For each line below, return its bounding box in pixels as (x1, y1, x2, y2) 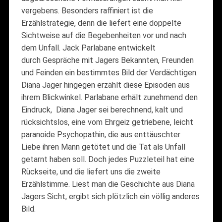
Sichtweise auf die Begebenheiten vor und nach (21, 30, 186, 40)
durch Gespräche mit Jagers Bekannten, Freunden (21, 55, 194, 65)
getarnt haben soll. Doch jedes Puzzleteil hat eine (21, 154, 194, 164)
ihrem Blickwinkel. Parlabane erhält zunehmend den (21, 92, 198, 102)
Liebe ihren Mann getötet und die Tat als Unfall (21, 142, 185, 152)
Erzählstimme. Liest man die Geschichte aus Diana (21, 179, 195, 189)
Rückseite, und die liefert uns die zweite (21, 166, 161, 176)
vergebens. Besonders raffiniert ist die (21, 5, 153, 15)
